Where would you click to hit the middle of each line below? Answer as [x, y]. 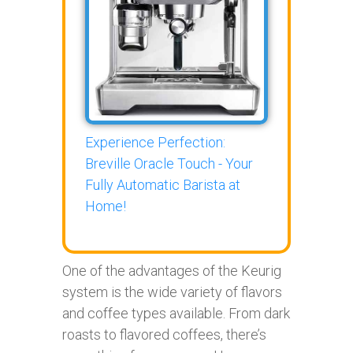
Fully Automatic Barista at [163, 184]
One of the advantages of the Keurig [172, 270]
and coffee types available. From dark [176, 313]
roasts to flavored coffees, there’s [164, 334]
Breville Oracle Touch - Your [169, 163]
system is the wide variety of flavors [172, 292]
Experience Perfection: [155, 142]
